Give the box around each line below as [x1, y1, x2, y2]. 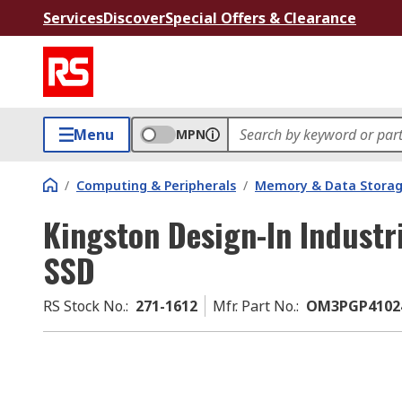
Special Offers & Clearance [165, 8, 356, 28]
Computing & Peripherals [76, 177, 236, 194]
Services [43, 8, 103, 28]
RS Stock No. [43, 296, 126, 316]
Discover [103, 8, 165, 28]
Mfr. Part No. [213, 296, 296, 316]
